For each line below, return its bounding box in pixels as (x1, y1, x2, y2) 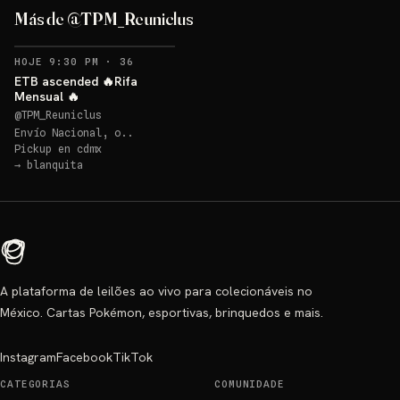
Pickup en (14, 142, 77, 155)
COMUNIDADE (214, 378, 285, 390)
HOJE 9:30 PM (14, 55, 99, 68)
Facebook (56, 349, 112, 365)
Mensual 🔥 (14, 88, 79, 104)
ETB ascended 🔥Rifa (14, 73, 137, 89)
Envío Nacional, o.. (14, 126, 133, 139)
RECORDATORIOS (132, 54, 225, 67)
